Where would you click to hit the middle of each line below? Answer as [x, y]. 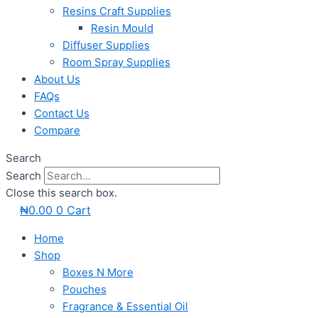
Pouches [84, 290]
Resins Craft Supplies [117, 11]
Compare [57, 131]
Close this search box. [61, 193]
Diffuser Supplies [106, 45]
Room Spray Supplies [116, 62]
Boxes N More [98, 273]
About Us [57, 79]
